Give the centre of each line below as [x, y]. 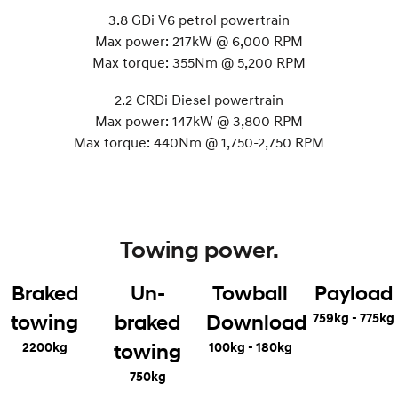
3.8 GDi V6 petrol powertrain [199, 19]
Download [256, 322]
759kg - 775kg [353, 317]
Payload [353, 292]
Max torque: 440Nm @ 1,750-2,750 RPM [199, 142]
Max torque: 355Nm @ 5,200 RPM [199, 62]
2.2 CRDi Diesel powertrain [199, 99]
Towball [251, 292]
